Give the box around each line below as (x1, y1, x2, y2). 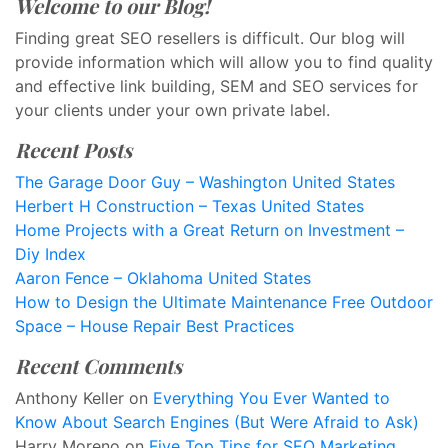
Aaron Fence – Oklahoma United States (15, 268, 311, 288)
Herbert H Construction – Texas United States (15, 196, 364, 216)
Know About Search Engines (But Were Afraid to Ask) (15, 412, 419, 432)
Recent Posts (15, 136, 132, 163)
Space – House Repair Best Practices (15, 316, 294, 336)
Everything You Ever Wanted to (153, 388, 390, 408)
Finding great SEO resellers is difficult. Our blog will (15, 28, 405, 48)
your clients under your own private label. (15, 100, 330, 120)
